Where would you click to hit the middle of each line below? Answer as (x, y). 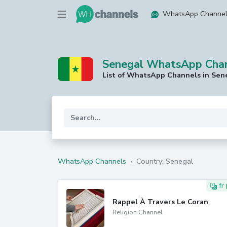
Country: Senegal (165, 161)
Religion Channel (138, 212)
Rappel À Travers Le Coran (160, 202)
